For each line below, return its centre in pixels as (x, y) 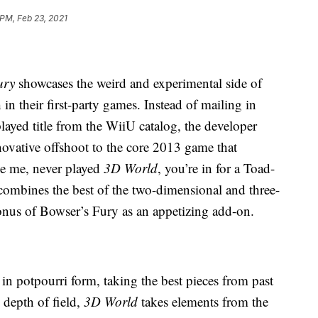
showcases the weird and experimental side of (138, 82)
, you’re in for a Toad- (216, 168)
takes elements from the (205, 301)
